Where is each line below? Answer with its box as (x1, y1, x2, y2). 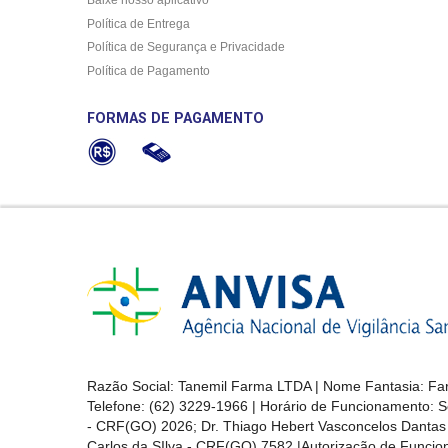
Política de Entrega (87, 16, 190, 31)
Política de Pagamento (87, 64, 210, 79)
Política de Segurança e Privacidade (87, 40, 285, 55)
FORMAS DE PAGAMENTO (87, 110, 264, 128)
